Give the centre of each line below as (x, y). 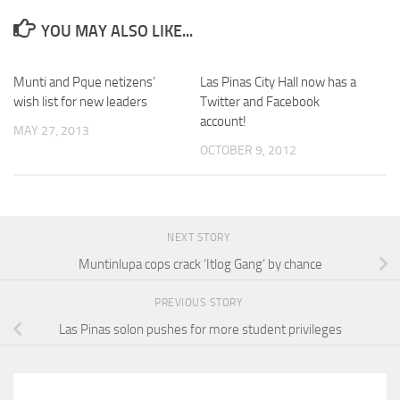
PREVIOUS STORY (200, 303)
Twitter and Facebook (260, 102)
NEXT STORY (200, 238)
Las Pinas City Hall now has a (278, 82)
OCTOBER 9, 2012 (248, 150)
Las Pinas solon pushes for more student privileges (200, 329)
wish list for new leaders (80, 102)
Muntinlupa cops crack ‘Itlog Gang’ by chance (200, 264)
